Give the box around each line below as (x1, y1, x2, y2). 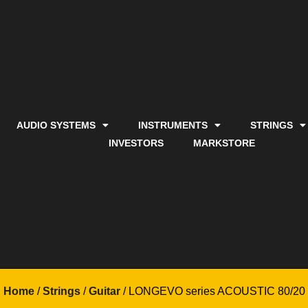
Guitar (88, 285, 120, 298)
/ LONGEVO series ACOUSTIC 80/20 (120, 285, 305, 298)
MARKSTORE (192, 137, 255, 149)
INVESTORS (108, 137, 164, 149)
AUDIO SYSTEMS (16, 120, 96, 131)
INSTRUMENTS (138, 120, 208, 131)
